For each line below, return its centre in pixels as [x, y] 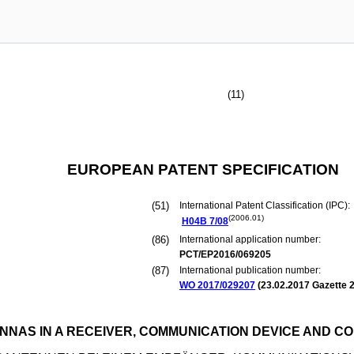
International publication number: [250, 270]
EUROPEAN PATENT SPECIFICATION [203, 169]
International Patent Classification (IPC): [266, 205]
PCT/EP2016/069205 [225, 254]
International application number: [250, 239]
